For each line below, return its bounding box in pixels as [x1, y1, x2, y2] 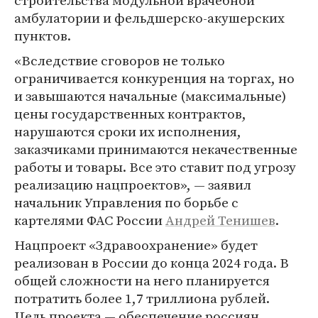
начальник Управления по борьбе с [14, 193, 238, 212]
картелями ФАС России [14, 211, 165, 229]
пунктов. [14, 26, 71, 45]
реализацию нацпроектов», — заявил [14, 175, 251, 194]
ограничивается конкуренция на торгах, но [14, 69, 295, 87]
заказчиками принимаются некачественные [14, 140, 297, 158]
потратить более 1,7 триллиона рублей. [14, 289, 270, 307]
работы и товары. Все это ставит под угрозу [14, 158, 296, 176]
